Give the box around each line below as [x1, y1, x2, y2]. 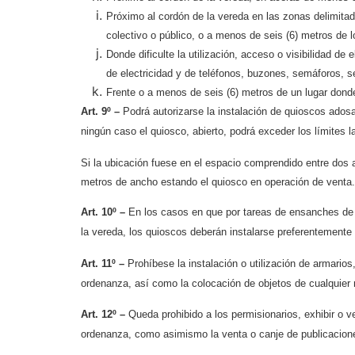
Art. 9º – [81, 105, 123, 118]
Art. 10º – [81, 206, 128, 219]
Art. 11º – [81, 257, 128, 269]
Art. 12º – [81, 308, 128, 321]
